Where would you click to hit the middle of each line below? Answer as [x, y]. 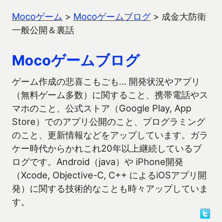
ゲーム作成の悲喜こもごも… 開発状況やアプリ [106, 81]
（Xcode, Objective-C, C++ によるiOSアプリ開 [109, 175]
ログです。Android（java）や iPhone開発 [98, 162]
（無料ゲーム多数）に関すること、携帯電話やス [110, 95]
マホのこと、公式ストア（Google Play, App [102, 108]
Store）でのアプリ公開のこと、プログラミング [109, 121]
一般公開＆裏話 [43, 30]
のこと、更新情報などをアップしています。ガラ [110, 135]
